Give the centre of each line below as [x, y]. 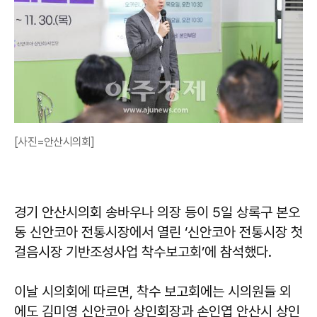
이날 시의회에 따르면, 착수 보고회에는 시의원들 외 [153, 291]
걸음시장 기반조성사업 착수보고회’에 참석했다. [143, 252]
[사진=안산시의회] [54, 142]
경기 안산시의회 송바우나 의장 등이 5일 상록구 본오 [157, 212]
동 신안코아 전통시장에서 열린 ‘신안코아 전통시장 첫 [158, 232]
